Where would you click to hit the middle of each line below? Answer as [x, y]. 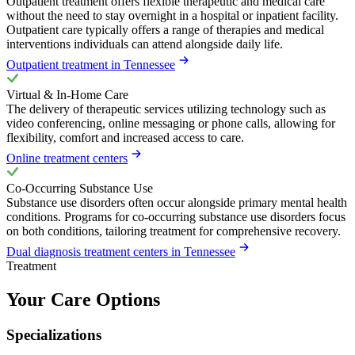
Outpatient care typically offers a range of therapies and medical [165, 30]
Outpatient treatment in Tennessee [91, 65]
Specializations [54, 335]
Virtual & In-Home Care [67, 95]
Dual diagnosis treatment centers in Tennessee [121, 252]
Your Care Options [83, 300]
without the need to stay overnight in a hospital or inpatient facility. [172, 16]
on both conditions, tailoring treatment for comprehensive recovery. [174, 231]
